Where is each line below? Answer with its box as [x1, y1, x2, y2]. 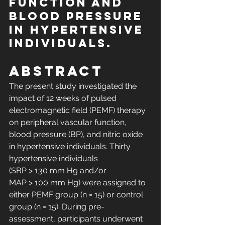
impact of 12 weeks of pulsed [9, 93, 119, 103]
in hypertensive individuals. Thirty [9, 142, 133, 152]
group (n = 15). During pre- [9, 202, 104, 212]
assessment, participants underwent [9, 214, 145, 224]
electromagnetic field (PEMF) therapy [9, 105, 148, 116]
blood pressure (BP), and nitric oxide [9, 130, 145, 140]
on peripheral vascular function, [9, 118, 129, 128]
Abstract [9, 62, 103, 80]
